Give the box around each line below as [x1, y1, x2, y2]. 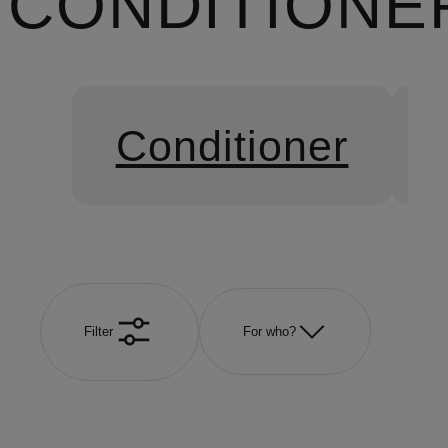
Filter [83, 324, 113, 340]
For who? [242, 324, 296, 340]
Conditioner [115, 121, 349, 170]
